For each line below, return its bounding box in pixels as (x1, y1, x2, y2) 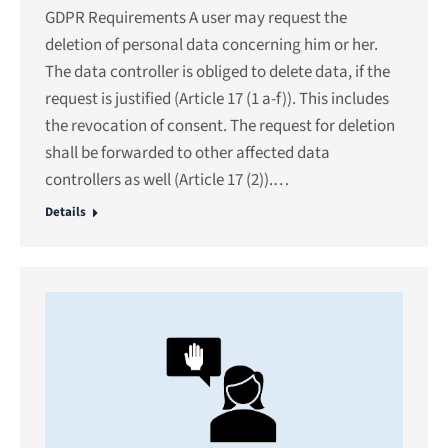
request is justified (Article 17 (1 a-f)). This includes (45, 86, 389, 111)
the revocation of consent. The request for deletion (45, 113, 395, 138)
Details (45, 202, 86, 221)
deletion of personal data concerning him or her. (45, 32, 378, 57)
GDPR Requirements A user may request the (45, 5, 347, 30)
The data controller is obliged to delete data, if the (45, 59, 390, 84)
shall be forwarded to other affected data (45, 140, 330, 165)
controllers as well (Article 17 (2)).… (45, 167, 289, 192)
